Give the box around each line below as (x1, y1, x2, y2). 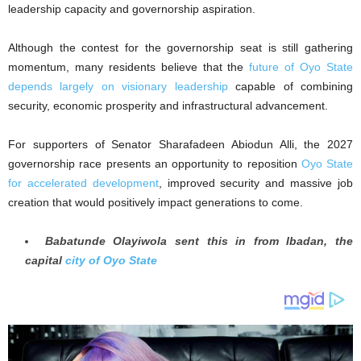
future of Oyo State (249, 60, 354, 73)
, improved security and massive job (158, 176, 354, 189)
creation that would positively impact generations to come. (8, 195, 303, 209)
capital (25, 253, 65, 267)
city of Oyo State (65, 253, 157, 267)
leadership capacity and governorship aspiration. (8, 2, 255, 15)
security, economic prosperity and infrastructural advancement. (8, 98, 328, 112)
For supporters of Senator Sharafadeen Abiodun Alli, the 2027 (8, 137, 353, 151)
